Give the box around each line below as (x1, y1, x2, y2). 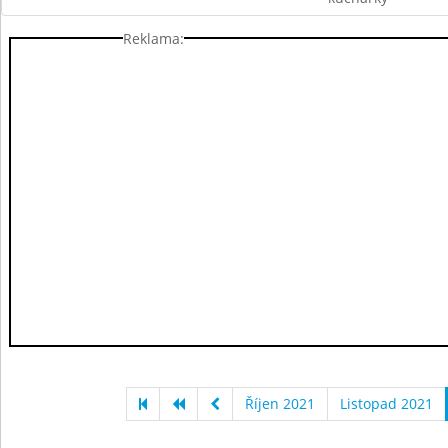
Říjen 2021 (245, 394, 315, 413)
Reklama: (123, 28, 184, 48)
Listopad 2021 (340, 394, 433, 413)
